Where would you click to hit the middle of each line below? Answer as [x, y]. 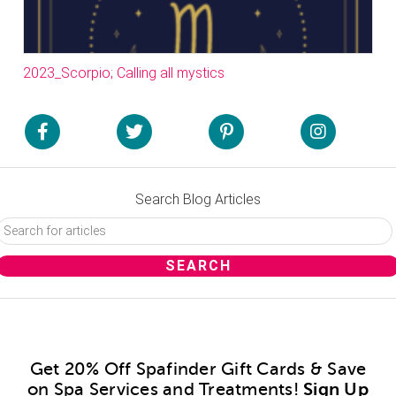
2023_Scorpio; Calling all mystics [124, 72]
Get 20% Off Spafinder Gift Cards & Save [198, 369]
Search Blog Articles [198, 199]
